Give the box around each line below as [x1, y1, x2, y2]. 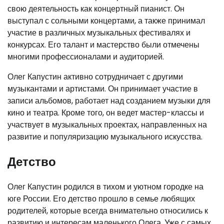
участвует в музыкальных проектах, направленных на [7, 118, 207, 130]
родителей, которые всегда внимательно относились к [7, 204, 208, 216]
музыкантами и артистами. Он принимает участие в [7, 82, 198, 94]
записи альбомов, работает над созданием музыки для [7, 94, 210, 106]
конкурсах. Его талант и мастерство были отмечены [7, 38, 199, 50]
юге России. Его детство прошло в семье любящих [7, 192, 195, 204]
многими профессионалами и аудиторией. [7, 50, 164, 62]
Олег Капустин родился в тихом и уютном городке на [7, 180, 203, 192]
